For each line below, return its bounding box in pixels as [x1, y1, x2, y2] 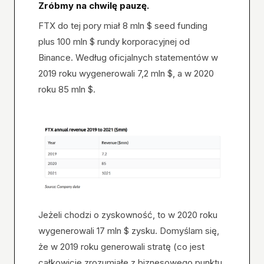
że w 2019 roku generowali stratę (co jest [38, 240, 204, 252]
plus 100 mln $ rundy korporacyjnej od [38, 35, 190, 47]
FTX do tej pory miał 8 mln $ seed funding [38, 19, 207, 31]
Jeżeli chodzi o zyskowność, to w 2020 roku [38, 209, 217, 220]
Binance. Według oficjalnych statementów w [38, 51, 218, 63]
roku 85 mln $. [38, 83, 95, 95]
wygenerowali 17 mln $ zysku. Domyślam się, [38, 225, 219, 236]
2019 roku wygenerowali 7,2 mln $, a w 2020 [38, 67, 214, 79]
